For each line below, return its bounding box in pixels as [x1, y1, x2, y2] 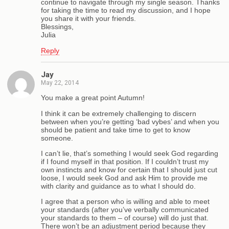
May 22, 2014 [41, 79, 79, 86]
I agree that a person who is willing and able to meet [41, 197, 210, 206]
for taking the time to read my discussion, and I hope [41, 6, 211, 15]
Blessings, [41, 22, 74, 31]
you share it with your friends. [41, 14, 136, 23]
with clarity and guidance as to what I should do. [41, 182, 196, 191]
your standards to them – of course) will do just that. [41, 214, 209, 222]
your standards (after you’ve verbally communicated [41, 205, 209, 214]
